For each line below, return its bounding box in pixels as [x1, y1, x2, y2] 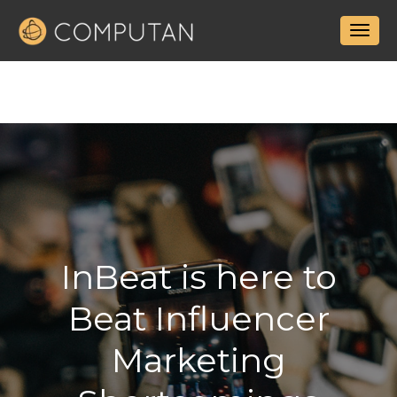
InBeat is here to [60, 256, 337, 298]
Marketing [111, 339, 286, 381]
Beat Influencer [67, 298, 330, 339]
